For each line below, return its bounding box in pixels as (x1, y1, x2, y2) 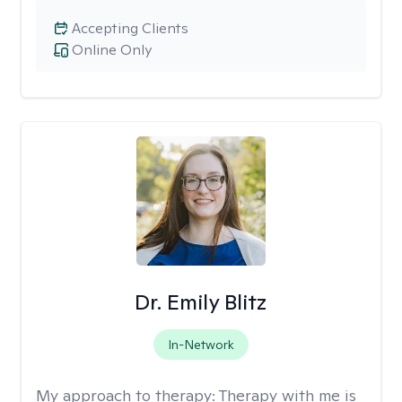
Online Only (72, 40, 152, 59)
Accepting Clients (72, 19, 188, 38)
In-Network (167, 336, 234, 353)
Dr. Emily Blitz (135, 288, 267, 316)
